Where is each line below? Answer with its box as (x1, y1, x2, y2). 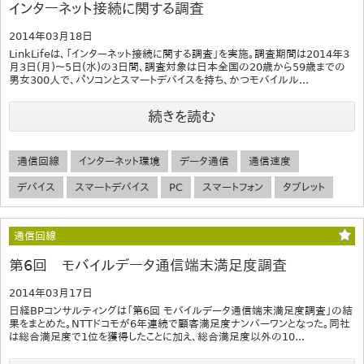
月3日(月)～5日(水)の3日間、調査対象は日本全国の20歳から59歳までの (9, 61, 345, 74)
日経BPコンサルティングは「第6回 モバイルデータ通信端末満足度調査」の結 (9, 305, 353, 318)
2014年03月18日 (9, 30, 93, 43)
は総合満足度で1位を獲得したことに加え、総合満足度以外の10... (9, 331, 305, 344)
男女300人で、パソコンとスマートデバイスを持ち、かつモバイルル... (9, 74, 309, 87)
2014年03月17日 (9, 287, 93, 300)
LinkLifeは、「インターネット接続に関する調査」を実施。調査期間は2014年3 (9, 48, 349, 61)
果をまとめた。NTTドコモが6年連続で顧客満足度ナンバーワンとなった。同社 (9, 318, 350, 331)
